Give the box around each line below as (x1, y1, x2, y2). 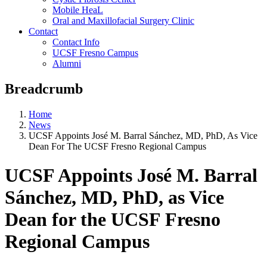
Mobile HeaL (52, 5, 103, 15)
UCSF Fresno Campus (52, 48, 138, 58)
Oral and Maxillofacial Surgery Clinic (52, 15, 194, 26)
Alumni (52, 58, 81, 69)
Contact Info (52, 37, 100, 48)
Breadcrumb (5, 80, 83, 97)
